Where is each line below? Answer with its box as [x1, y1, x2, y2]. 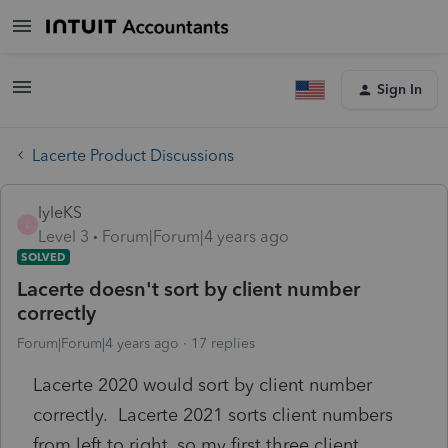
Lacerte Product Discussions [32, 145, 234, 165]
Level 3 [38, 226, 89, 246]
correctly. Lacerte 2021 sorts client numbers [33, 403, 393, 426]
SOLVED [21, 249, 66, 264]
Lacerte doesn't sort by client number [17, 276, 360, 301]
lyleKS [38, 202, 82, 222]
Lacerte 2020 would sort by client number [33, 373, 372, 396]
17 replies [191, 334, 255, 352]
